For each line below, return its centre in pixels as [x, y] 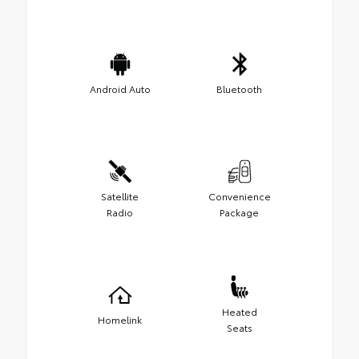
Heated [239, 312]
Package [239, 212]
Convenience [239, 196]
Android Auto [120, 89]
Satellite [120, 196]
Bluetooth [239, 89]
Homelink [120, 320]
